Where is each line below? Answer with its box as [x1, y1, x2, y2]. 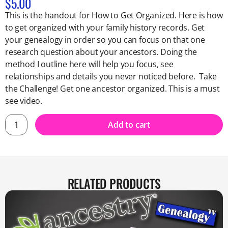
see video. [5, 95, 42, 106]
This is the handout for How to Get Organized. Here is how [5, 9, 223, 21]
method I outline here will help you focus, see [5, 58, 174, 70]
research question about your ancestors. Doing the [5, 46, 197, 58]
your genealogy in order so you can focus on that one [5, 34, 205, 45]
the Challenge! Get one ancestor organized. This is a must [5, 82, 220, 94]
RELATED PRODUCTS [67, 174, 161, 193]
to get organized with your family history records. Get [5, 21, 205, 33]
